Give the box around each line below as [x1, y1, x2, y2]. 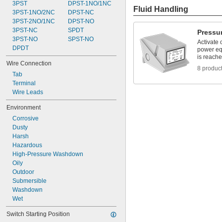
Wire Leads [12, 89, 43, 96]
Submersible [12, 177, 47, 184]
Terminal [12, 80, 36, 87]
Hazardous [12, 142, 42, 149]
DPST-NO [67, 18, 94, 25]
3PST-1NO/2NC [12, 9, 55, 16]
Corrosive [12, 115, 39, 122]
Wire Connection [6, 60, 52, 67]
